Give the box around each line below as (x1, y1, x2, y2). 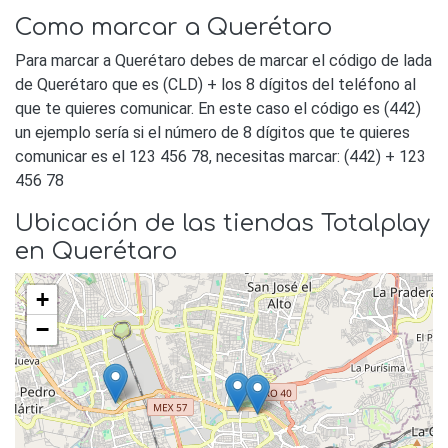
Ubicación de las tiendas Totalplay (15, 210, 430, 237)
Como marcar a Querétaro (15, 14, 332, 41)
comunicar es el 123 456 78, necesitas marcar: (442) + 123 (15, 147, 426, 167)
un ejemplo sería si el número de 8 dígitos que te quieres (15, 123, 410, 143)
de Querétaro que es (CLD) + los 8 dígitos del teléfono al (15, 75, 416, 95)
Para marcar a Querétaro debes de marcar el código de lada (15, 51, 432, 71)
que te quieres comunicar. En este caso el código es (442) (15, 99, 421, 119)
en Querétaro (15, 238, 177, 265)
